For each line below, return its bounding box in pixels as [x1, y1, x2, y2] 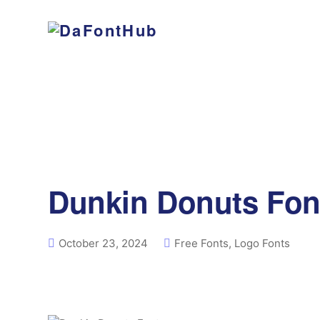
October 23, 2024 [59, 236, 148, 250]
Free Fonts [174, 236, 229, 250]
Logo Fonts [234, 236, 290, 250]
